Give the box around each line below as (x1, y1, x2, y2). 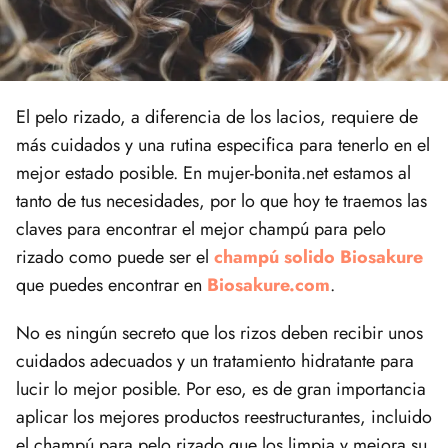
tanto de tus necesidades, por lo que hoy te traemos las (16, 187, 427, 214)
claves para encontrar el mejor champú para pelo (16, 215, 386, 242)
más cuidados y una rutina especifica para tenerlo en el (16, 131, 430, 158)
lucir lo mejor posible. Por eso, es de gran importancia (16, 375, 426, 402)
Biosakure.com (207, 271, 330, 298)
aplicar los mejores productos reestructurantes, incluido (16, 403, 432, 430)
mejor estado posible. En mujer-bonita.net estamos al (16, 159, 411, 186)
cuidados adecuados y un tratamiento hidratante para (16, 347, 414, 374)
